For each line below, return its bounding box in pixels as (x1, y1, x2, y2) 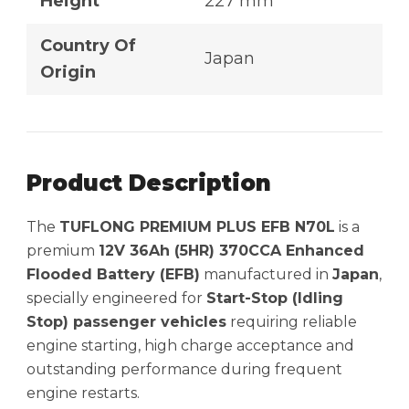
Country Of (40, 36, 136, 57)
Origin (40, 62, 96, 83)
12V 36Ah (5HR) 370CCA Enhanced (99, 242, 364, 260)
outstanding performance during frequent (26, 361, 342, 379)
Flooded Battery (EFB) (26, 266, 200, 284)
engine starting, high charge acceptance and (26, 337, 354, 355)
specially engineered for (26, 289, 206, 308)
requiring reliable (226, 313, 357, 331)
